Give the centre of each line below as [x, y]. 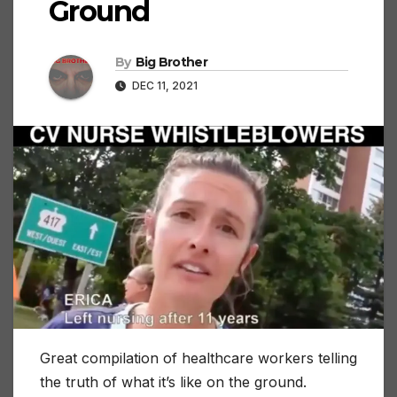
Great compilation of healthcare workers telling [198, 358]
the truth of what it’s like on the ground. [173, 381]
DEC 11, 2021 [163, 86]
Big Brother [171, 62]
